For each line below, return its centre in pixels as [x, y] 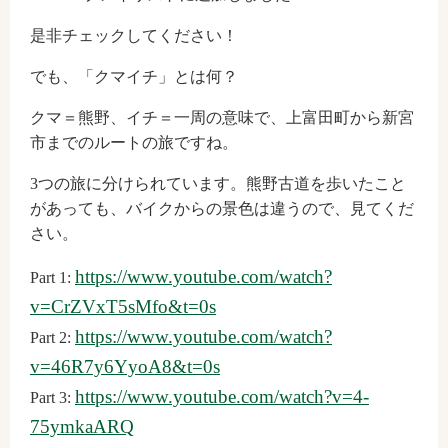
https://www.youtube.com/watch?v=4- [222, 397]
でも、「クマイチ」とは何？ [134, 77]
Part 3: [52, 398]
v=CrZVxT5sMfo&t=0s [123, 307]
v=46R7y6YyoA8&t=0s [125, 367]
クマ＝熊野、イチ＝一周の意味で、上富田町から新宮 [222, 118]
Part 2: [52, 338]
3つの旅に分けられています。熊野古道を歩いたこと [218, 184]
